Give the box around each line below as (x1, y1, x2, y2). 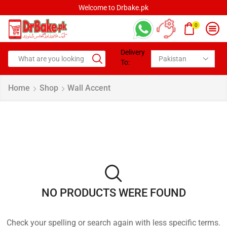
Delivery (121, 48, 145, 57)
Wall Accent (67, 83, 110, 93)
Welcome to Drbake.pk (79, 4, 148, 12)
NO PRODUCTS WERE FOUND (41, 186, 186, 200)
